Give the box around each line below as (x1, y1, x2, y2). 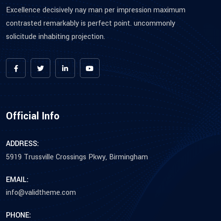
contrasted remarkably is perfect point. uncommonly (6, 18, 175, 29)
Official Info (6, 109, 59, 123)
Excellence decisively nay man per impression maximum (6, 4, 185, 15)
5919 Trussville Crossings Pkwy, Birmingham (6, 151, 148, 162)
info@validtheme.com (6, 187, 76, 198)
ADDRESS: (6, 138, 39, 149)
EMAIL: (6, 174, 29, 185)
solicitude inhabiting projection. (6, 31, 105, 42)
